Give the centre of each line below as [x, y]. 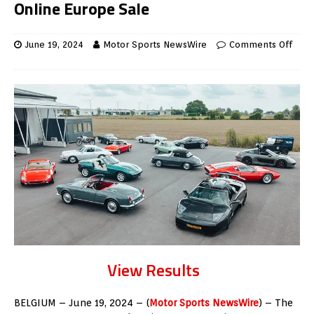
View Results [153, 269]
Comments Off [261, 45]
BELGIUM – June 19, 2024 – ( [82, 302]
